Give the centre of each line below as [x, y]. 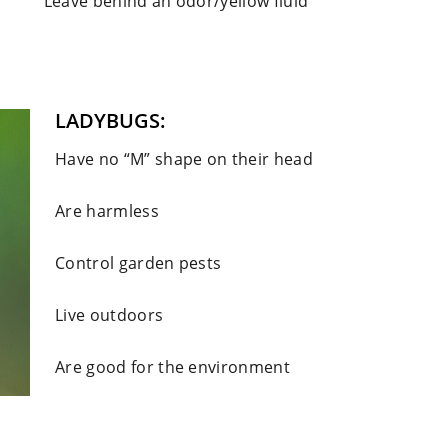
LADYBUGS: [111, 120]
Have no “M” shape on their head [195, 159]
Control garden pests [149, 263]
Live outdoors [120, 315]
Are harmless [118, 211]
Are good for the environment [173, 367]
